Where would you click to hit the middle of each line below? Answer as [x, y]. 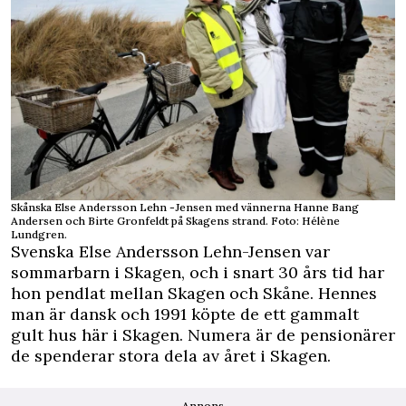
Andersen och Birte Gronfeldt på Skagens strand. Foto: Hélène [175, 221]
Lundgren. [39, 235]
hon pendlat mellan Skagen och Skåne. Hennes [194, 294]
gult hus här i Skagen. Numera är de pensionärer [203, 335]
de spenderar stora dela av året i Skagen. [171, 356]
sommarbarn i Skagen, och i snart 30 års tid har [198, 273]
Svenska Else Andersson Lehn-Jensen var [170, 252]
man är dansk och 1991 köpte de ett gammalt [185, 314]
